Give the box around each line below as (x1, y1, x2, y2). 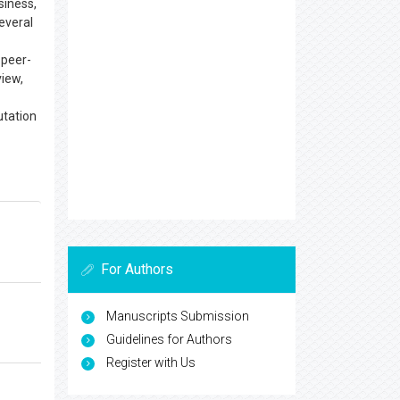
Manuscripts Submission (106, 309, 249, 323)
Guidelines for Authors (106, 332, 232, 346)
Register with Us (106, 355, 196, 370)
